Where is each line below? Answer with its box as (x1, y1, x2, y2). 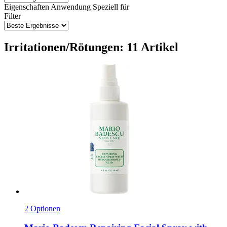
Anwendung (51, 2, 91, 11)
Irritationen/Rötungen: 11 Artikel (4, 40, 178, 54)
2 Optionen (24, 204, 60, 213)
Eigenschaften (4, 2, 49, 11)
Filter (4, 11, 21, 20)
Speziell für (93, 2, 129, 11)
